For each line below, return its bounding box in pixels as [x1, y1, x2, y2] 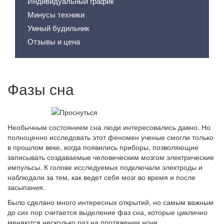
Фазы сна [7, 78, 74, 99]
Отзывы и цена [27, 36, 80, 46]
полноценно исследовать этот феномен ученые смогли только [7, 132, 213, 142]
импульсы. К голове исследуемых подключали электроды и [7, 162, 202, 172]
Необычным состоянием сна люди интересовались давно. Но [7, 122, 210, 132]
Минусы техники [27, 9, 84, 19]
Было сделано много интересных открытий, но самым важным [7, 197, 213, 207]
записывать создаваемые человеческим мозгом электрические [7, 152, 214, 162]
